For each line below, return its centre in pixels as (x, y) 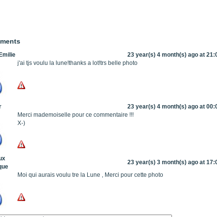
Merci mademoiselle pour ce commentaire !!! (76, 115)
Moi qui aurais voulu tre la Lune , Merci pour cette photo (90, 175)
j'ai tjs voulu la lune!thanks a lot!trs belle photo (77, 63)
